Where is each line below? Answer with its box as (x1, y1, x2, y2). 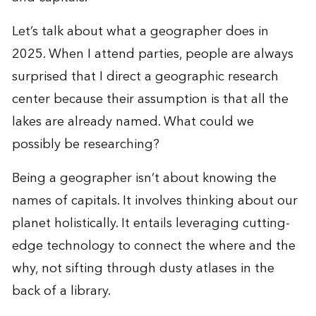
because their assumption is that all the (49, 87, 288, 110)
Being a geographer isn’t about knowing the (11, 166, 276, 189)
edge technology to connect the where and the (11, 234, 296, 257)
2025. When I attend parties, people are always (11, 42, 293, 65)
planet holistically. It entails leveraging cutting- (11, 212, 290, 234)
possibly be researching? (11, 133, 159, 155)
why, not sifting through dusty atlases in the (11, 257, 274, 279)
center (11, 87, 50, 110)
